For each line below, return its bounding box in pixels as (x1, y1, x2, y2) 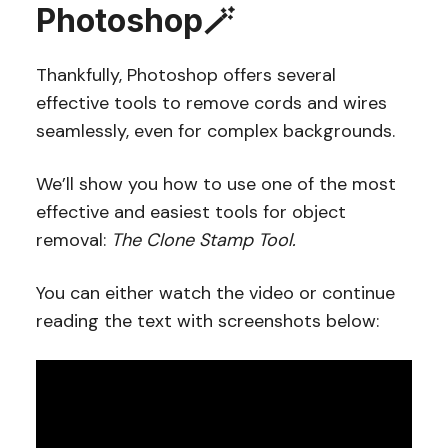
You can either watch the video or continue (35, 280, 395, 305)
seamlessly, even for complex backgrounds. (35, 118, 400, 143)
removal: (35, 227, 111, 252)
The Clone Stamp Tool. (110, 227, 296, 252)
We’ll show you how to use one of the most (35, 171, 396, 196)
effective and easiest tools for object (35, 199, 346, 224)
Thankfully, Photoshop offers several (35, 62, 336, 87)
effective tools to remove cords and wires (35, 90, 387, 115)
